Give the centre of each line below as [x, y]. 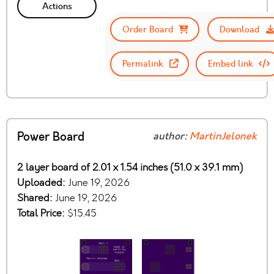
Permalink [143, 64]
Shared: [36, 198]
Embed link [230, 64]
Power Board [51, 137]
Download [240, 30]
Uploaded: [43, 182]
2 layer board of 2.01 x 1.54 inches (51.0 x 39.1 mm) [130, 167]
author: [171, 136]
